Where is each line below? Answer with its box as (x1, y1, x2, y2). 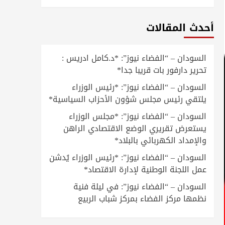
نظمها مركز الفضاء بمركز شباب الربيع (78, 190, 206, 206)
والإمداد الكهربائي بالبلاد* (115, 132, 206, 148)
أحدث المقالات (146, 18, 214, 37)
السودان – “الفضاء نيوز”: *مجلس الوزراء (69, 108, 206, 124)
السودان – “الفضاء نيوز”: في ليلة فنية (73, 178, 206, 194)
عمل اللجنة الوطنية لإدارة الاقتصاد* (84, 161, 206, 177)
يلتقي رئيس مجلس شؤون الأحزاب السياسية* (49, 91, 206, 107)
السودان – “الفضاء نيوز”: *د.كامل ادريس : (62, 50, 206, 66)
